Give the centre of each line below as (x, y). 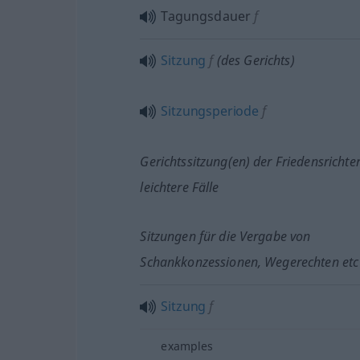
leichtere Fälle (180, 187)
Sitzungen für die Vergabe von (225, 236)
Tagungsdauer (206, 16)
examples (187, 346)
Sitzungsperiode (210, 111)
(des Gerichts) (254, 60)
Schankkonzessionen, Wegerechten (239, 262)
